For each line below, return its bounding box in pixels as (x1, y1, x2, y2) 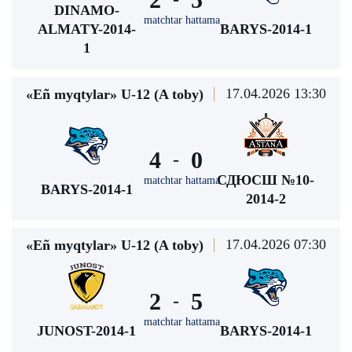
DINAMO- (53, 2, 119, 18)
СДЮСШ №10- (217, 172, 314, 188)
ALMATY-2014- (37, 21, 136, 37)
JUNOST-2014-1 (37, 323, 136, 339)
